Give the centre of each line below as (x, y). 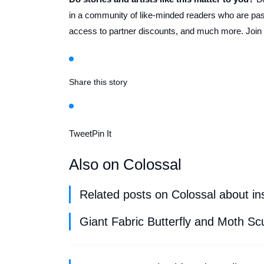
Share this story (98, 82)
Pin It (102, 133)
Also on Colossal (125, 164)
